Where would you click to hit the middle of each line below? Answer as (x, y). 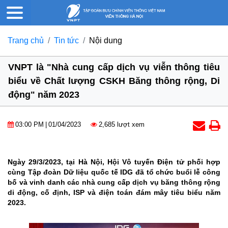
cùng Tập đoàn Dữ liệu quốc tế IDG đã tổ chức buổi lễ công (114, 172)
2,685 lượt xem (122, 125)
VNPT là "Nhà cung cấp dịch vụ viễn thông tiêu (114, 67)
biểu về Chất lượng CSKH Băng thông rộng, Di (114, 81)
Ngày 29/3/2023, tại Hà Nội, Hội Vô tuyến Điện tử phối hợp (114, 162)
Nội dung (106, 41)
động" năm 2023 (44, 95)
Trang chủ (26, 41)
